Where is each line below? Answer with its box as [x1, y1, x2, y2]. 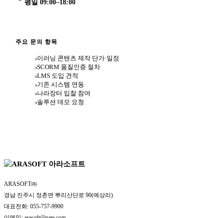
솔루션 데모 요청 [37, 98, 84, 106]
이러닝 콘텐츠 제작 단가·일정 [37, 54, 119, 62]
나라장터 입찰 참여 [37, 89, 91, 97]
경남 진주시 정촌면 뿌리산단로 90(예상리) [4, 192, 113, 199]
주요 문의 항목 [16, 38, 57, 45]
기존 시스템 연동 [37, 80, 84, 88]
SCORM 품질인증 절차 [37, 63, 100, 71]
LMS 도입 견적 [37, 72, 78, 79]
